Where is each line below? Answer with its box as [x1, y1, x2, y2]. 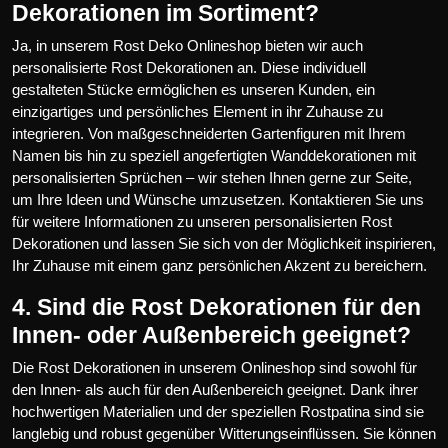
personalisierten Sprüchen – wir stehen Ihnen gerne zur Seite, [12, 168, 412, 186]
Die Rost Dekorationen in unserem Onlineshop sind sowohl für [12, 358, 417, 376]
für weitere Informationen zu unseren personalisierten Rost [12, 212, 392, 230]
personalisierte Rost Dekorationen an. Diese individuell [12, 58, 366, 76]
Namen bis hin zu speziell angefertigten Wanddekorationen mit [12, 146, 416, 164]
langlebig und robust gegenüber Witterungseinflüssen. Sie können [12, 424, 436, 442]
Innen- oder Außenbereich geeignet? [12, 321, 411, 348]
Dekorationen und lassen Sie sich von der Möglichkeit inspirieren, [12, 234, 436, 252]
